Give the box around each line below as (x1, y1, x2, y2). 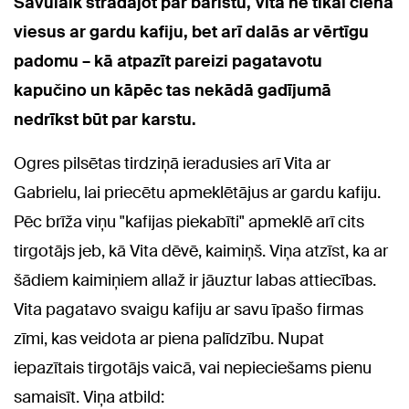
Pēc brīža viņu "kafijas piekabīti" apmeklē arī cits (14, 211, 364, 234)
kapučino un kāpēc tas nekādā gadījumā (14, 79, 331, 102)
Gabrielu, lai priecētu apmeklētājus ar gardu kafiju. (14, 182, 381, 204)
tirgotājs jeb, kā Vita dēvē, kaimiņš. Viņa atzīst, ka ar (14, 240, 388, 263)
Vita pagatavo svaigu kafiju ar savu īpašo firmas (14, 299, 363, 321)
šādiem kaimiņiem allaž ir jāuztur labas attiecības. (14, 269, 376, 292)
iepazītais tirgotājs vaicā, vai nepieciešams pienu (14, 357, 372, 380)
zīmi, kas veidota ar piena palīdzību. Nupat (14, 328, 324, 351)
